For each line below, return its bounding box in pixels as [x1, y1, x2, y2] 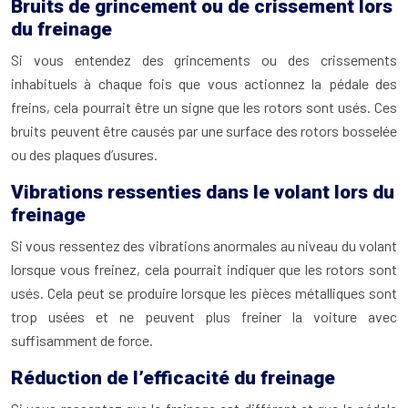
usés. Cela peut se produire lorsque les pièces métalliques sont [11, 284, 397, 301]
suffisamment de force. [11, 331, 153, 349]
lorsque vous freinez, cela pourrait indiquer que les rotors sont [11, 260, 397, 278]
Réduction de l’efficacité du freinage [11, 367, 335, 389]
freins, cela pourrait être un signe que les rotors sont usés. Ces [11, 98, 397, 116]
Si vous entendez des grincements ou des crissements [11, 51, 397, 68]
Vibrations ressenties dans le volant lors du [11, 181, 394, 203]
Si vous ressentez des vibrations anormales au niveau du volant [11, 237, 397, 254]
